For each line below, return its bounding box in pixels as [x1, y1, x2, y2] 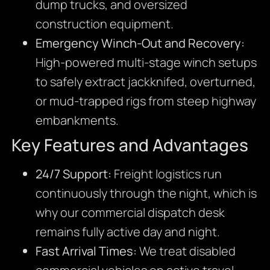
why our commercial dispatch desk [35, 204, 225, 221]
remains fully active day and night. [35, 223, 220, 240]
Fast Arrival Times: [35, 242, 137, 259]
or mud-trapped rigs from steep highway [35, 92, 256, 109]
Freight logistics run [111, 165, 222, 182]
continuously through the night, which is [35, 184, 257, 201]
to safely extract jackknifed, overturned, [35, 73, 256, 90]
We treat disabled [136, 242, 236, 259]
